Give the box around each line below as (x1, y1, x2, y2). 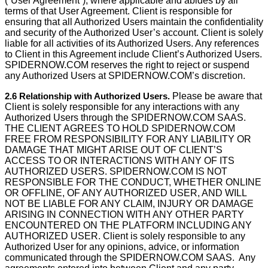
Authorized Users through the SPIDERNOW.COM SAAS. (5, 112, 246, 123)
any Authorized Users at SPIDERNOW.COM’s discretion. (5, 71, 245, 81)
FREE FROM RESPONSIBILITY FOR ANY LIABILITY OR (5, 134, 251, 144)
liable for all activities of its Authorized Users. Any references (5, 38, 259, 48)
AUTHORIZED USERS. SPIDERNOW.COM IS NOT (5, 166, 227, 176)
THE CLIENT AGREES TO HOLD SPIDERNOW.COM (5, 123, 235, 133)
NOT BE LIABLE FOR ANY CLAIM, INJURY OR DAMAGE (5, 199, 254, 209)
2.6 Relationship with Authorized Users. (5, 91, 170, 101)
